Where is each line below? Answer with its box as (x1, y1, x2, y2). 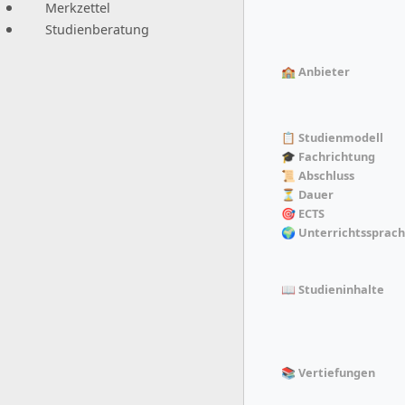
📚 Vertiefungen (281, 363, 375, 381)
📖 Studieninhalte (281, 280, 384, 297)
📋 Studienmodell (281, 128, 383, 146)
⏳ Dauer (281, 185, 334, 202)
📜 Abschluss (281, 166, 354, 184)
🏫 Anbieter (281, 62, 350, 80)
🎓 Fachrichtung (281, 147, 375, 165)
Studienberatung (45, 21, 149, 38)
